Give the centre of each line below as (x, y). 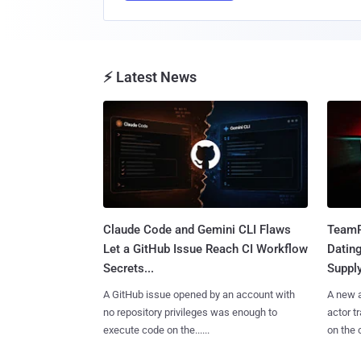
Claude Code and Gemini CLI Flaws (197, 229)
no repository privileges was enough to (190, 312)
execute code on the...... (156, 330)
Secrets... (129, 268)
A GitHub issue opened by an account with (199, 294)
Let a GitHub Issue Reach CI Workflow (205, 249)
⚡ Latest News (150, 77)
